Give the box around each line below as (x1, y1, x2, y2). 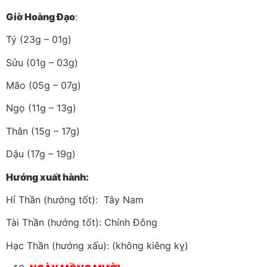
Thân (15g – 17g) (6, 125, 80, 137)
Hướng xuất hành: (6, 170, 89, 183)
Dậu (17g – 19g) (6, 148, 76, 160)
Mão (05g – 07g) (6, 79, 81, 92)
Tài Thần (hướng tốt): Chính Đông (6, 216, 157, 229)
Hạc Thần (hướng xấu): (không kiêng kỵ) (6, 239, 188, 252)
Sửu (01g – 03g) (6, 56, 78, 69)
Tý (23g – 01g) (6, 33, 72, 46)
